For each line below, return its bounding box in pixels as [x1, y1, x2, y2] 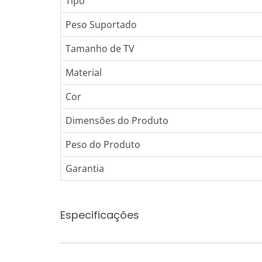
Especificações [60, 208, 139, 222]
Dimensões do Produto [65, 114, 168, 127]
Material [65, 66, 102, 79]
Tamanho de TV [65, 42, 135, 55]
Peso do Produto [65, 138, 140, 151]
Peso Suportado [65, 18, 137, 31]
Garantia [65, 162, 104, 175]
